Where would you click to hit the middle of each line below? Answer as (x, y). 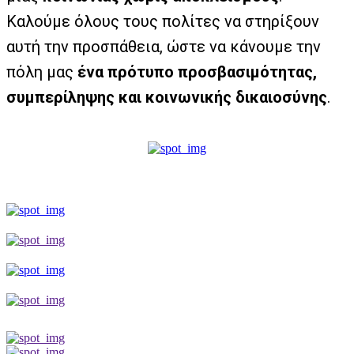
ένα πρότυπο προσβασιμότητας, (197, 72)
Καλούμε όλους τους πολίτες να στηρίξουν (163, 21)
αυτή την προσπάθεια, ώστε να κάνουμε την (164, 47)
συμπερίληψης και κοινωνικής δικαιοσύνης (167, 97)
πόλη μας (42, 72)
